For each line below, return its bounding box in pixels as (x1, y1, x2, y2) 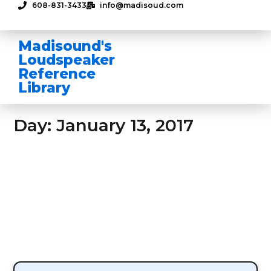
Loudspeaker (18, 51, 115, 68)
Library (18, 79, 70, 96)
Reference (18, 65, 96, 82)
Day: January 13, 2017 (13, 115, 194, 136)
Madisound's (18, 38, 112, 54)
